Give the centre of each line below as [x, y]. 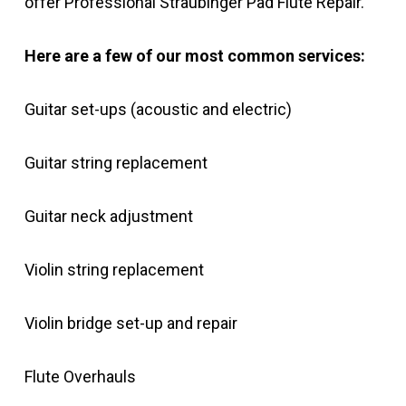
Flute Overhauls [80, 377]
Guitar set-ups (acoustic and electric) [158, 109]
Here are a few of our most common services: [194, 56]
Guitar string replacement [116, 163]
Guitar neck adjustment [108, 216]
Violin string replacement [114, 270]
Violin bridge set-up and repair [130, 323]
